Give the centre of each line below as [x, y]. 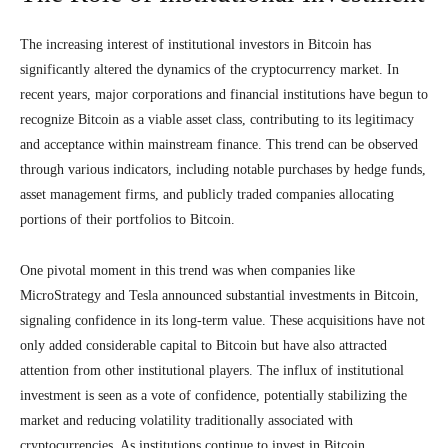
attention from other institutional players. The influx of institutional [212, 370]
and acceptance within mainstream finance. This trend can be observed [219, 144]
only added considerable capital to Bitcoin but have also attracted [203, 345]
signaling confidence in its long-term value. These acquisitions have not [222, 320]
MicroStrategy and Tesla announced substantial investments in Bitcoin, [219, 295]
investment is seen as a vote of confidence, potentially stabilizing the [213, 395]
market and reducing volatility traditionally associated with [186, 420]
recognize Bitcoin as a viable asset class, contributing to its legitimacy [217, 119]
